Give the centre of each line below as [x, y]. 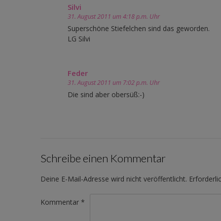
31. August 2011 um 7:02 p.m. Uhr [114, 83]
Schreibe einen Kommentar [103, 158]
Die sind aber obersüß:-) [106, 95]
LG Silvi [79, 39]
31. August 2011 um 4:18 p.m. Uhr [114, 17]
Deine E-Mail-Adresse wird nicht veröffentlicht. [114, 179]
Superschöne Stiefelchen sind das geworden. [139, 29]
